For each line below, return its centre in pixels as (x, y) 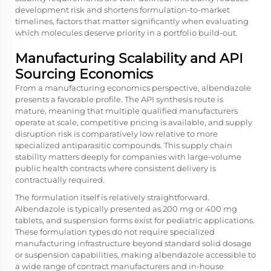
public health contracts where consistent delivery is (116, 168)
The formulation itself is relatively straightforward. (112, 197)
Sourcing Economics (84, 74)
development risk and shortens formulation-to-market (122, 9)
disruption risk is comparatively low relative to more (116, 133)
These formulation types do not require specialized (115, 231)
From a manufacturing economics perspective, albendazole (133, 87)
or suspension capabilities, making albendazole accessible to (135, 254)
